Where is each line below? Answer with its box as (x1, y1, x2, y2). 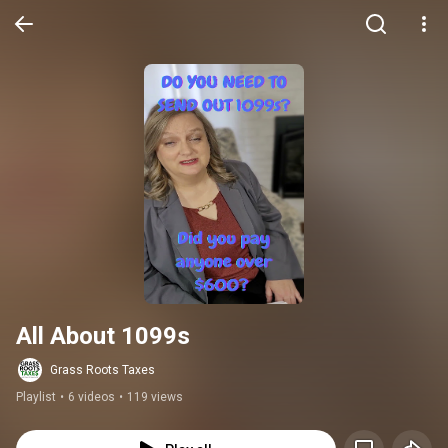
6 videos (68, 390, 115, 404)
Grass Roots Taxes (50, 363, 155, 377)
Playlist (16, 390, 56, 404)
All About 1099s (16, 322, 190, 350)
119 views (127, 390, 183, 404)
